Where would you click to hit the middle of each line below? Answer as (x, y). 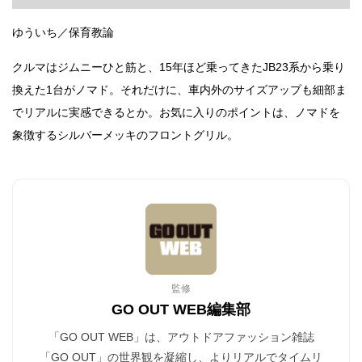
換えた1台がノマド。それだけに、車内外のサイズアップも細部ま (179, 90)
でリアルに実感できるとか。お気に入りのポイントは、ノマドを (176, 113)
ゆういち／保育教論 (63, 33)
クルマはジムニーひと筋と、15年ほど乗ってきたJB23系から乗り (179, 67)
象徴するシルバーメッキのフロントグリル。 (125, 135)
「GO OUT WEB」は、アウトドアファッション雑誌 (181, 337)
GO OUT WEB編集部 (181, 310)
